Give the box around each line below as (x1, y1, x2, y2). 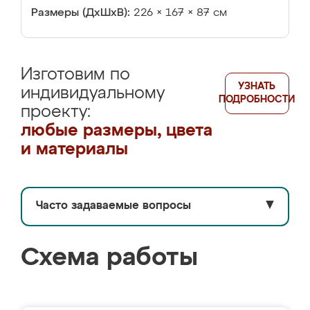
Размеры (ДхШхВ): (31, 8, 130, 19)
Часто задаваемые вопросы (36, 201, 191, 212)
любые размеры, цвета (21, 122, 212, 139)
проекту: (21, 104, 91, 120)
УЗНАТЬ (238, 82, 276, 91)
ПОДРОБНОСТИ (219, 95, 295, 104)
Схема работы (21, 246, 198, 271)
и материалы (21, 141, 128, 158)
